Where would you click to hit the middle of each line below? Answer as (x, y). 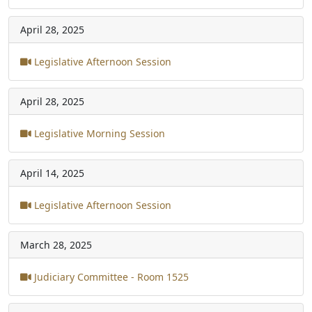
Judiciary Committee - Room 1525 (110, 276)
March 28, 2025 (56, 244)
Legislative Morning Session (98, 133)
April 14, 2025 (52, 173)
